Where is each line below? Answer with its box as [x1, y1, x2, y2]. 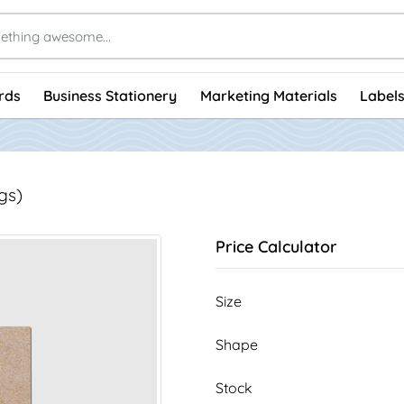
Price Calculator [216, 235, 337, 257]
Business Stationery [43, 86, 178, 105]
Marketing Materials [199, 86, 337, 105]
